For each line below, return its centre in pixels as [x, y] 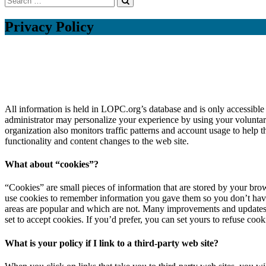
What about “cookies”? [52, 164]
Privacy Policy [49, 26]
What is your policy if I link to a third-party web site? [112, 243]
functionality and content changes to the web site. [97, 141]
